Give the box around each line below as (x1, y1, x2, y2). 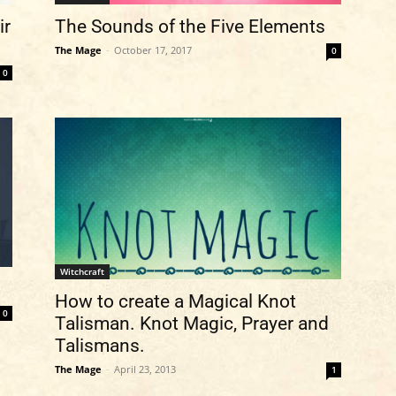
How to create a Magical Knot (55, 290, 296, 312)
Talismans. (55, 334, 145, 356)
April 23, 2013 (114, 362, 176, 376)
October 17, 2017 (114, 43, 192, 57)
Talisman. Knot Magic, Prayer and (55, 312, 329, 334)
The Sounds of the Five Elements (55, 16, 325, 38)
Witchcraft (60, 264, 104, 278)
